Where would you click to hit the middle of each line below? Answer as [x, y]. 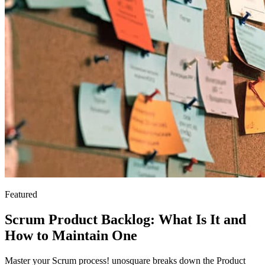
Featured [21, 194]
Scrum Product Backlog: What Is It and [125, 219]
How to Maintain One [71, 235]
